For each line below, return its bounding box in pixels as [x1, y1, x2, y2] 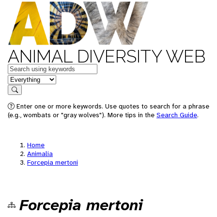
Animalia [27, 149, 53, 158]
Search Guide [156, 110, 197, 119]
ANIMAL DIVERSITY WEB [8, 46, 205, 66]
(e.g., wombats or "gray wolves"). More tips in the [8, 110, 156, 119]
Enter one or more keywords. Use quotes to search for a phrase [15, 102, 209, 110]
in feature [7, 74, 39, 84]
